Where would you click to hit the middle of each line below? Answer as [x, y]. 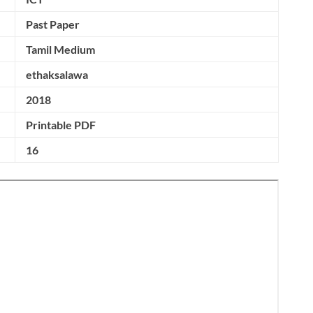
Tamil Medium [60, 49]
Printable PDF [61, 125]
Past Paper [53, 24]
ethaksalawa [57, 74]
